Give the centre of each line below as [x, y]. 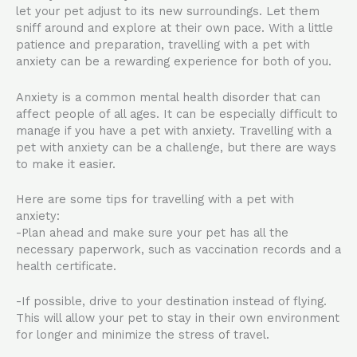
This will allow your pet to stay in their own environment [178, 318]
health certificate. [66, 267]
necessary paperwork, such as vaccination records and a [178, 250]
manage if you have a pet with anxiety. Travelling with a [174, 130]
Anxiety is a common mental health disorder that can [168, 97]
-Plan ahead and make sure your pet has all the [152, 233]
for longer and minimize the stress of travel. [143, 335]
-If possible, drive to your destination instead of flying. [171, 302]
